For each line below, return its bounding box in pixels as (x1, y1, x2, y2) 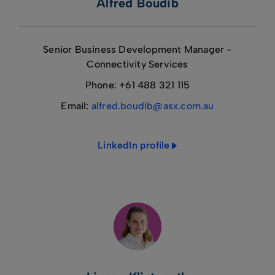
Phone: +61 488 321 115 (85, 79, 190, 91)
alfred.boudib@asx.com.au (91, 100, 214, 112)
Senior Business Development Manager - (43, 44, 232, 55)
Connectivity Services (87, 58, 188, 70)
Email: (61, 100, 91, 112)
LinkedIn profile (98, 139, 170, 151)
